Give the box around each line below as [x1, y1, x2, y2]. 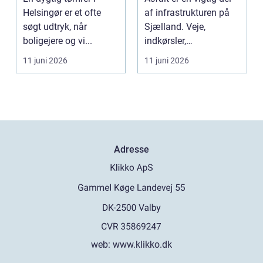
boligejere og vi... [23, 35, 92, 46]
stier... [144, 63, 168, 75]
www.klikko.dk [113, 239, 172, 250]
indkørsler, [144, 35, 186, 46]
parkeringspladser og [144, 49, 231, 60]
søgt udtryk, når [23, 21, 87, 32]
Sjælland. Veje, [144, 21, 205, 32]
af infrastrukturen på [144, 6, 230, 18]
